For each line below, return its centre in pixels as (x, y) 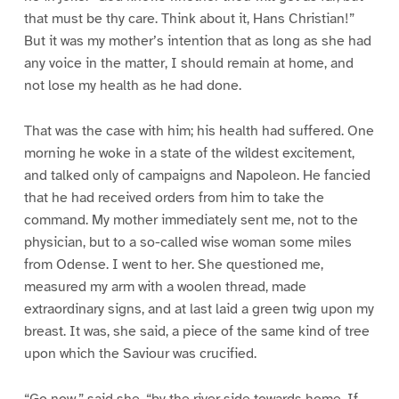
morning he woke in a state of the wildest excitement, (189, 154)
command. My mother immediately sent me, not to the (191, 220)
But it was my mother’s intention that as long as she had (197, 41)
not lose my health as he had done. (132, 86)
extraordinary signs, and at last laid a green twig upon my (199, 309)
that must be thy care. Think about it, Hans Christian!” (189, 19)
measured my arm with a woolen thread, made (165, 287)
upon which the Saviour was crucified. (140, 354)
